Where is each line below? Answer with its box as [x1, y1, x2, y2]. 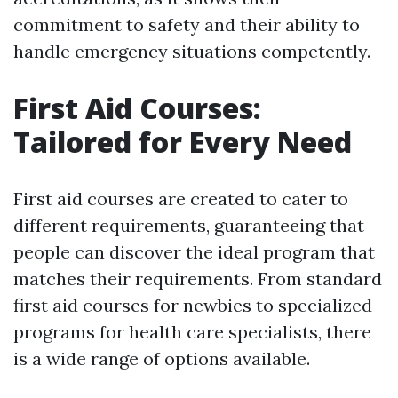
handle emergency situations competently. [13, 40, 370, 63]
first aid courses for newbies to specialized [13, 294, 372, 317]
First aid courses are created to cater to [13, 187, 348, 211]
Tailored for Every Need [13, 123, 352, 162]
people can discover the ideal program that [13, 241, 375, 264]
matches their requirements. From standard [13, 267, 382, 291]
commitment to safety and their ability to [13, 13, 360, 36]
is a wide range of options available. [13, 347, 310, 370]
